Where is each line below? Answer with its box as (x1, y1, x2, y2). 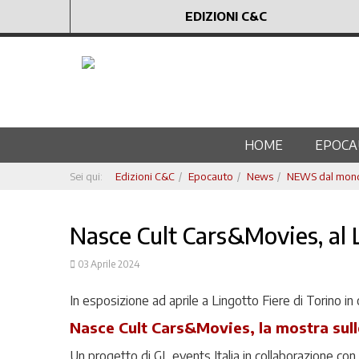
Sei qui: (70, 170, 107, 183)
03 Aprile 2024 (78, 257, 140, 270)
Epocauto (188, 170, 233, 183)
